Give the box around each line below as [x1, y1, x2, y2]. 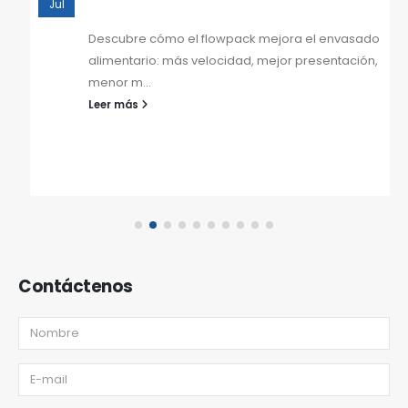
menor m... [88, 74, 151, 91]
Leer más [88, 97, 141, 112]
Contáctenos [18, 275, 133, 298]
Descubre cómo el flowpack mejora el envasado [88, 30, 380, 47]
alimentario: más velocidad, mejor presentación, [88, 52, 378, 69]
